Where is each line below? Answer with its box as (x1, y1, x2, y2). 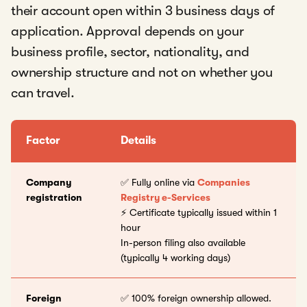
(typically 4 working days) (121, 252, 230, 264)
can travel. (11, 85, 75, 101)
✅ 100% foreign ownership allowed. (121, 293, 271, 304)
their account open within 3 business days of (11, 3, 275, 19)
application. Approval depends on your (11, 23, 244, 40)
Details (121, 134, 156, 147)
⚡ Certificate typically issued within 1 (121, 207, 277, 219)
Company (26, 177, 71, 188)
